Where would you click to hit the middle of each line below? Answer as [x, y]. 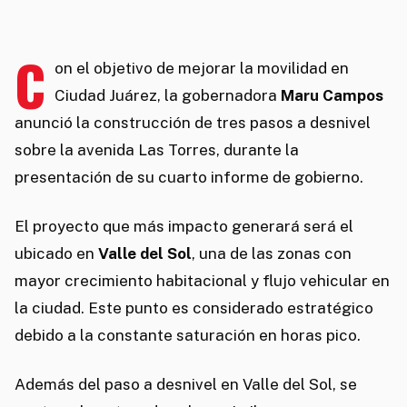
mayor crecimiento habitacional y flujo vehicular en [202, 281]
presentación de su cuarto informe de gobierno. [189, 178]
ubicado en [56, 254]
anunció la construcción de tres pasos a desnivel [193, 123]
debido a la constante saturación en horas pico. [188, 336]
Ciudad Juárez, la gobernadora [167, 96]
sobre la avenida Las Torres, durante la [157, 150]
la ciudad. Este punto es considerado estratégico [194, 308]
